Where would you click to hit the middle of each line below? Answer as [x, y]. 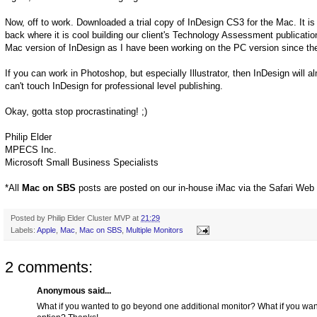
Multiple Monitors [155, 230]
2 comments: [49, 267]
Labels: [24, 230]
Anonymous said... [74, 290]
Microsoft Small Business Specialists [82, 162]
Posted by [29, 218]
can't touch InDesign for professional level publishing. [114, 86]
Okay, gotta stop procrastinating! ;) [76, 111]
